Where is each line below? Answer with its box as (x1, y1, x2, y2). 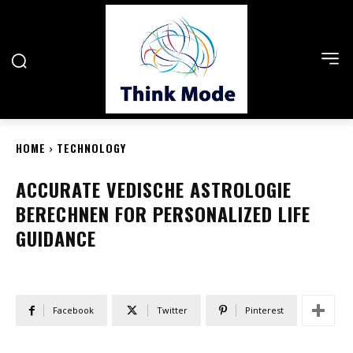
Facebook (53, 304, 94, 316)
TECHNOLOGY (57, 139, 126, 156)
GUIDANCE (16, 224, 96, 252)
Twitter (157, 304, 188, 316)
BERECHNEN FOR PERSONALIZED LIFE (16, 199, 310, 228)
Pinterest (245, 304, 284, 316)
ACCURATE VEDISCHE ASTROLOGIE (16, 175, 292, 203)
